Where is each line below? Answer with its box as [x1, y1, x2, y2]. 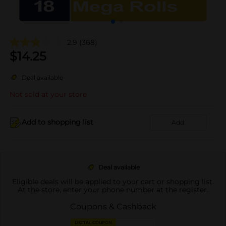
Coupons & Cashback [70, 201, 156, 211]
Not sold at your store [10, 89, 87, 99]
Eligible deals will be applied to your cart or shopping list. [12, 177, 214, 186]
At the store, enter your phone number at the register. [18, 185, 208, 194]
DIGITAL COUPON [74, 219, 112, 225]
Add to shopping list [22, 118, 93, 127]
